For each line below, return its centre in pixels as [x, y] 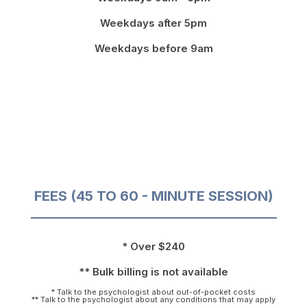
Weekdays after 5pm [153, 23]
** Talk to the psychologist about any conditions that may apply [153, 300]
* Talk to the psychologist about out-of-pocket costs [153, 292]
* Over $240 [153, 247]
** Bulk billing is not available [153, 272]
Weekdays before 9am [153, 49]
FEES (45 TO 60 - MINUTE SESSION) [153, 196]
